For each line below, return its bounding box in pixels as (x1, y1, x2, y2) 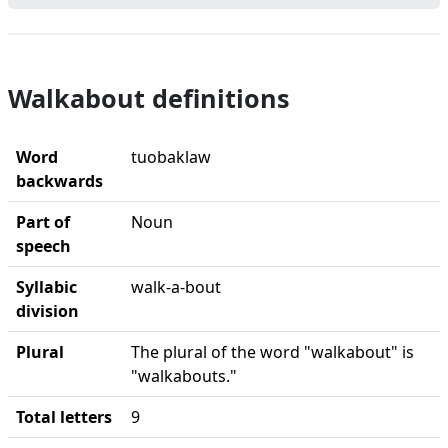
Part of (16, 211, 70, 233)
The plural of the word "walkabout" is (131, 341, 414, 363)
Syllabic (16, 276, 77, 298)
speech (16, 235, 71, 257)
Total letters (16, 406, 112, 428)
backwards (16, 170, 103, 192)
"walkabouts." (131, 365, 237, 387)
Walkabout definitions (8, 81, 290, 115)
